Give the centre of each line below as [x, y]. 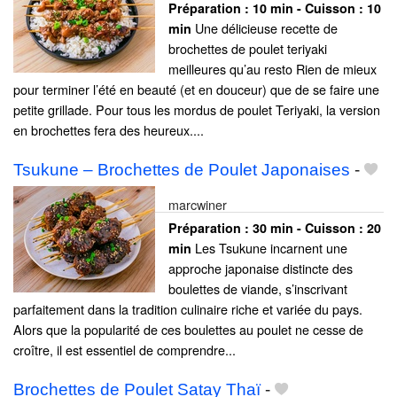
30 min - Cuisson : [310, 227]
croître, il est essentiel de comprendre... [125, 349]
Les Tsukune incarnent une [269, 247]
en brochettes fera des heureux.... [109, 129]
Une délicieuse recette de [265, 27]
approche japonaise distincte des [261, 268]
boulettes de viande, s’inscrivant [258, 288]
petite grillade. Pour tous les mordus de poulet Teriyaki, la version [197, 109]
